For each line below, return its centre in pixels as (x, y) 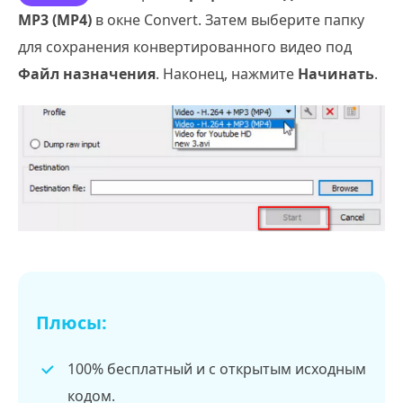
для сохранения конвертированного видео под (185, 46)
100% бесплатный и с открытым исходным (217, 368)
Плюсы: (72, 322)
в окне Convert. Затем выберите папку (228, 19)
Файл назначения (87, 73)
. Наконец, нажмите (227, 73)
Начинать (336, 73)
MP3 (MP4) (55, 19)
